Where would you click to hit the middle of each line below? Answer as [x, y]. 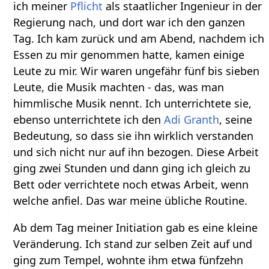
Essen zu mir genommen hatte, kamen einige [129, 55]
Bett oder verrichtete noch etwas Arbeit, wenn [131, 185]
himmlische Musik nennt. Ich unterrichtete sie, [133, 104]
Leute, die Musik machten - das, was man [119, 87]
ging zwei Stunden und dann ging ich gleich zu [132, 168]
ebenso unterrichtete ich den [89, 120]
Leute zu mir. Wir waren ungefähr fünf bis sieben [137, 71]
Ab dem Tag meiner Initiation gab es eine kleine [136, 228]
